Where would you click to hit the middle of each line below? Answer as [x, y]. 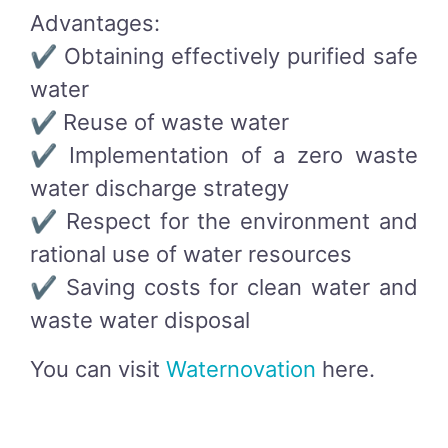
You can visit [98, 369]
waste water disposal [140, 320]
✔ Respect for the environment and [224, 221]
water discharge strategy [159, 188]
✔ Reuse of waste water [159, 122]
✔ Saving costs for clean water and [224, 287]
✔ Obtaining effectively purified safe [224, 56]
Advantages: [95, 23]
